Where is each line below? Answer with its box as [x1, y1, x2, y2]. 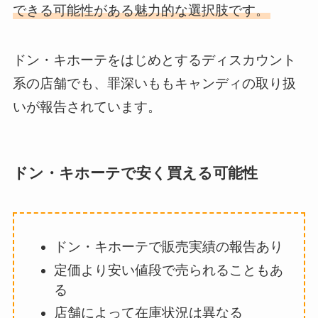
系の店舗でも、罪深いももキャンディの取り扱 [12, 76, 296, 92]
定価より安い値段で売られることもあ [54, 262, 284, 278]
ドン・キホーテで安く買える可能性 [12, 164, 258, 181]
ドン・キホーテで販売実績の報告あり [54, 238, 284, 254]
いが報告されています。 [12, 99, 161, 115]
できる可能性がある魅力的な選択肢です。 [12, 2, 269, 18]
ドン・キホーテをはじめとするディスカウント [12, 53, 296, 68]
